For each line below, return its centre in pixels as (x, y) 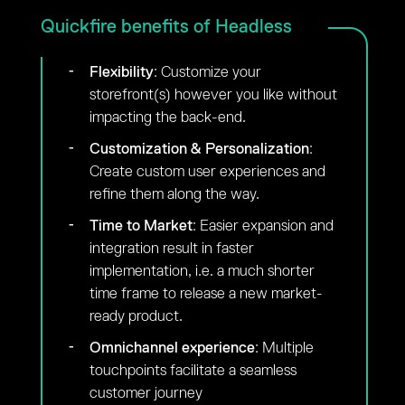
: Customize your (207, 73)
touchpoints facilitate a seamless (193, 371)
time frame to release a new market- (206, 294)
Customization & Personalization (199, 150)
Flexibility (121, 73)
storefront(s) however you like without (213, 95)
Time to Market (141, 226)
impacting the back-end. (167, 118)
